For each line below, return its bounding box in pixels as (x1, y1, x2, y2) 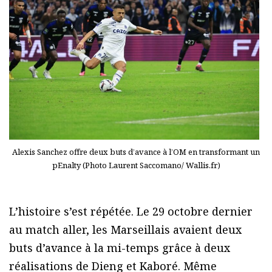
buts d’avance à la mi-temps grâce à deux (9, 240, 230, 255)
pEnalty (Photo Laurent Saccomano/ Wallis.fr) (52, 159, 220, 171)
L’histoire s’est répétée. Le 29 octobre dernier (9, 203, 253, 219)
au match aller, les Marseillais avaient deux (9, 222, 242, 237)
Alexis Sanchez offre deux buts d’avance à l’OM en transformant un (12, 146, 260, 157)
